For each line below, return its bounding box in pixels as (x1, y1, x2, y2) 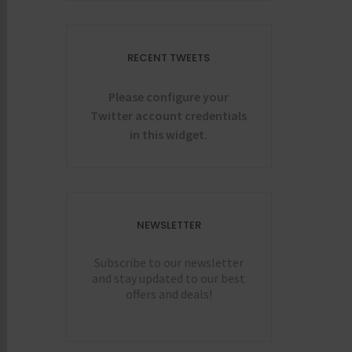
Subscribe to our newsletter (93, 254, 244, 270)
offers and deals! (125, 285, 212, 302)
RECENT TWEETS (127, 49, 211, 65)
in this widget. (130, 126, 208, 142)
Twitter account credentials (90, 107, 247, 123)
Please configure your (108, 88, 229, 104)
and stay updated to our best (92, 269, 246, 286)
